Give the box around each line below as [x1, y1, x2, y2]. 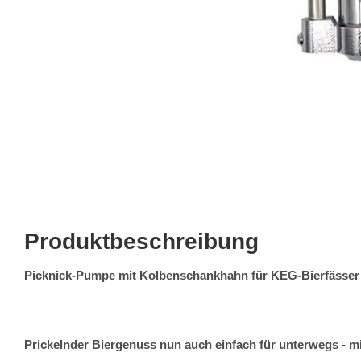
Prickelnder [24, 338, 89, 351]
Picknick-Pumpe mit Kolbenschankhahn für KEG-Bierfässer [24, 268, 359, 282]
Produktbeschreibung [24, 229, 259, 254]
